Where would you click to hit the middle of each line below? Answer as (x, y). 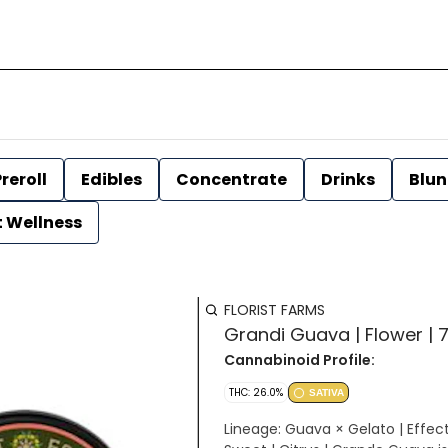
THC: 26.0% (256, 392)
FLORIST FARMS (274, 310)
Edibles (111, 179)
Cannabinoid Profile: (299, 360)
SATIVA (326, 392)
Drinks (348, 179)
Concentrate (231, 179)
